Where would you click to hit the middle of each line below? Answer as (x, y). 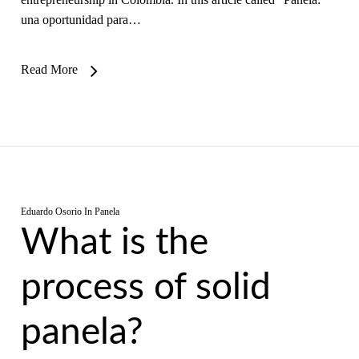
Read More (49, 69)
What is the (114, 243)
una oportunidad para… (81, 20)
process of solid (145, 288)
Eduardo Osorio (51, 212)
